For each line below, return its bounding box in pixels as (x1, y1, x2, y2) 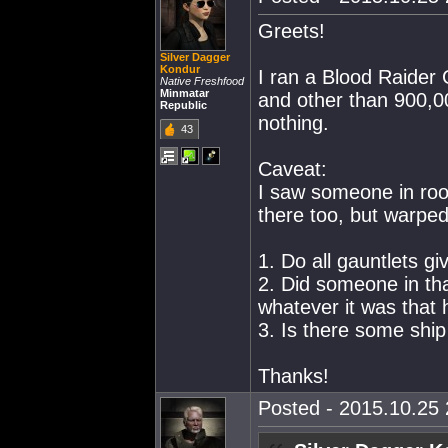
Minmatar (160, 87, 209, 99)
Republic (160, 99, 207, 111)
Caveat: (258, 158, 327, 180)
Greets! (258, 20, 325, 42)
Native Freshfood (160, 75, 244, 87)
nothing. (258, 112, 329, 134)
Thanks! (258, 365, 329, 387)
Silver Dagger (160, 51, 230, 63)
